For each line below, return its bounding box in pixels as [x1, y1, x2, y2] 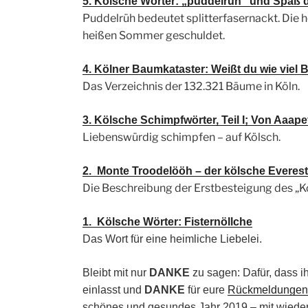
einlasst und [82, 284, 144, 296]
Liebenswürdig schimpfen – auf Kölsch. [82, 131, 280, 144]
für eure [185, 284, 228, 296]
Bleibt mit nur [82, 267, 149, 279]
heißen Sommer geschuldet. [82, 29, 225, 43]
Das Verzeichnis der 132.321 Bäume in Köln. [82, 80, 300, 93]
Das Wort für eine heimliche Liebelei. [82, 233, 262, 245]
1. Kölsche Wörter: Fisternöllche [82, 216, 252, 228]
